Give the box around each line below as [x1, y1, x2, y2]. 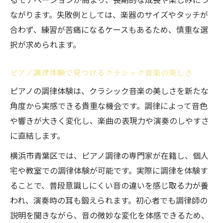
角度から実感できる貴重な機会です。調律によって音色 [10, 100, 208, 111]
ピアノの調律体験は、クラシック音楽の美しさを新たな [10, 85, 209, 97]
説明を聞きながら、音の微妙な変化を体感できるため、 [10, 209, 209, 221]
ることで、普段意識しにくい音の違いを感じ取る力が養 [10, 179, 209, 191]
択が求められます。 [10, 38, 81, 50]
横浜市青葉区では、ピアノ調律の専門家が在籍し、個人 [10, 149, 209, 161]
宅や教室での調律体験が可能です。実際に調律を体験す [10, 164, 208, 176]
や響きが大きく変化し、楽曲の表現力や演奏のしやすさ [10, 114, 209, 126]
